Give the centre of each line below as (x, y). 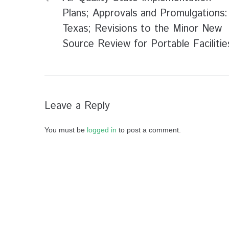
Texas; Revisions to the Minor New (142, 29)
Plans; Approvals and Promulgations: (145, 14)
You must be (66, 130)
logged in (102, 130)
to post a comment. (149, 130)
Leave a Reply (77, 106)
